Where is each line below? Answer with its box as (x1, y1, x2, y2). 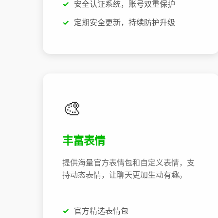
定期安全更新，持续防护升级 (74, 17, 175, 27)
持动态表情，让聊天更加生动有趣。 (62, 170, 187, 180)
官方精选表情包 (74, 206, 128, 216)
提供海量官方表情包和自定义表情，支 (62, 158, 195, 168)
